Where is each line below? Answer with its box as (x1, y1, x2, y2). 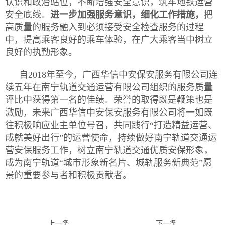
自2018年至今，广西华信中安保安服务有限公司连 (19, 70, 218, 80)
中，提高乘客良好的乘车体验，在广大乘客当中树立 (5, 35, 213, 45)
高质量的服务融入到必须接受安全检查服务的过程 (5, 22, 204, 33)
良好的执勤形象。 (5, 47, 77, 58)
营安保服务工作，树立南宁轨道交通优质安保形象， (5, 145, 213, 156)
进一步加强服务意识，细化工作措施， (50, 10, 204, 20)
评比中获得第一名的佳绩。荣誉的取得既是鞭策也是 (5, 95, 213, 105)
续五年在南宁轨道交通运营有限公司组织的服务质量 (5, 82, 213, 93)
